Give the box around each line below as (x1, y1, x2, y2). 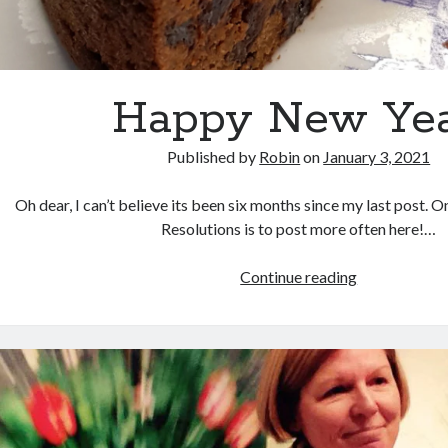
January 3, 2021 (323, 147, 431, 167)
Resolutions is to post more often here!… (161, 219, 437, 239)
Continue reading (240, 267, 358, 287)
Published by (167, 147, 260, 167)
